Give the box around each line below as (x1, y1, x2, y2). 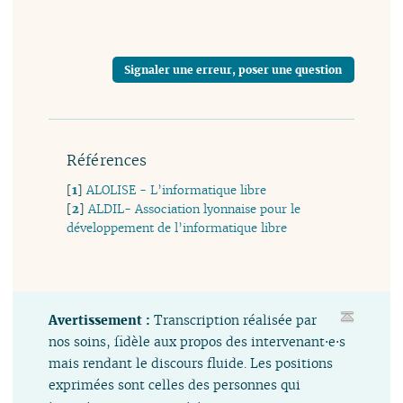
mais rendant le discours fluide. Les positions (49, 354, 334, 372)
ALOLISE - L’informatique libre (86, 182, 267, 198)
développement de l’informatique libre (67, 219, 288, 236)
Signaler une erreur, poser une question (124, 62, 343, 76)
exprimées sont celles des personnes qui (49, 375, 301, 393)
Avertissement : (49, 310, 155, 328)
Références (67, 149, 148, 170)
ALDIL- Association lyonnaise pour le (88, 201, 301, 217)
